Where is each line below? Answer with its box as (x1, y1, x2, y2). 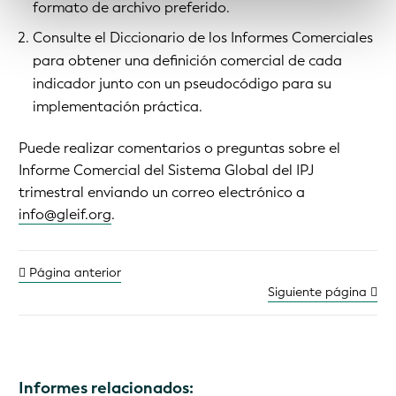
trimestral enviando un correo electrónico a (19, 183, 305, 202)
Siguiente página (268, 284, 370, 301)
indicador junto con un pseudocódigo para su (33, 74, 331, 94)
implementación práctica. (33, 97, 202, 117)
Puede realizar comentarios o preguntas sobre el (19, 139, 340, 158)
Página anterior (26, 264, 121, 282)
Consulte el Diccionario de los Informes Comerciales (33, 28, 373, 48)
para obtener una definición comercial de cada (33, 51, 342, 71)
